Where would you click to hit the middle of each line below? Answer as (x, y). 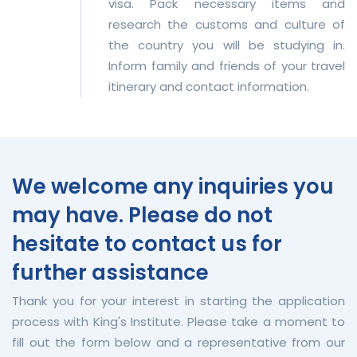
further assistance (110, 272)
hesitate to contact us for (147, 243)
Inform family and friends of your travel (227, 65)
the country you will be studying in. (227, 45)
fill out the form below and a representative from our (178, 342)
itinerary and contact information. (209, 86)
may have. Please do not (142, 215)
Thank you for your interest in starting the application (178, 300)
